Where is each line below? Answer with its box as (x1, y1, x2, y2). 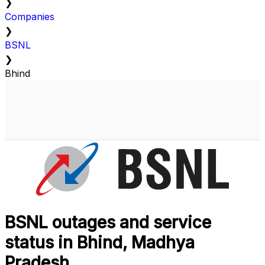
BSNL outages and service (5, 212, 211, 233)
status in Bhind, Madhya (5, 232, 195, 253)
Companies (5, 11, 54, 23)
